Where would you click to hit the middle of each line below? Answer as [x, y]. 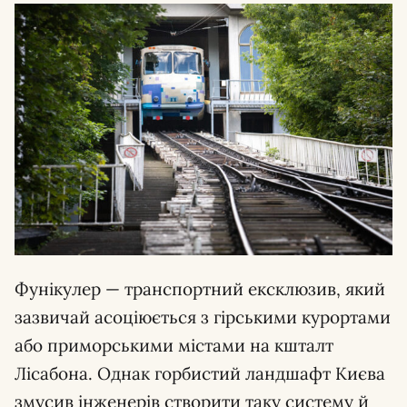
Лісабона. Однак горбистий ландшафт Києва [200, 374]
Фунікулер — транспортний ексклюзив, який [200, 289]
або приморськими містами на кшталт [174, 346]
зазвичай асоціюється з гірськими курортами [203, 318]
